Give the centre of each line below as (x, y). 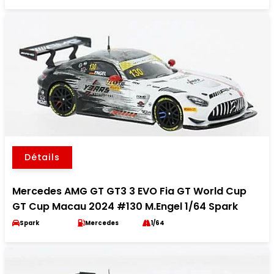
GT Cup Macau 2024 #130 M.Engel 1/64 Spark (125, 207)
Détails (42, 157)
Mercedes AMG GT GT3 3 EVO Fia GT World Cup (129, 191)
